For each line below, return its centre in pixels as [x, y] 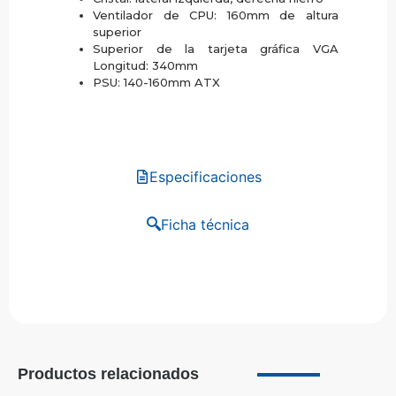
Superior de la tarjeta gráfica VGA [216, 48]
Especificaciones [205, 176]
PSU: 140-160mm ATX [156, 82]
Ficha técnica [205, 224]
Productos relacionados [108, 373]
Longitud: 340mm [145, 65]
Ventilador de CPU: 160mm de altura [216, 15]
